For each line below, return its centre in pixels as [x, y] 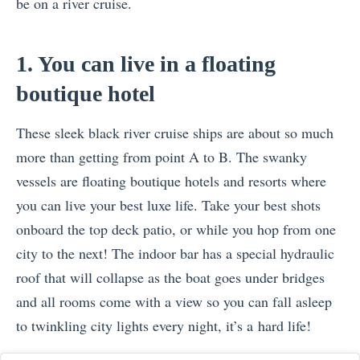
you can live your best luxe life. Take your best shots [168, 205]
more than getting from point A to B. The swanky [162, 156]
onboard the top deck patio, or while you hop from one [176, 229]
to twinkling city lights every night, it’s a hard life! [164, 325]
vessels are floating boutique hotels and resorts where [171, 180]
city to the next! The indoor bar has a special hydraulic [175, 253]
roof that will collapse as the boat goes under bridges [170, 277]
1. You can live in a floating [146, 63]
